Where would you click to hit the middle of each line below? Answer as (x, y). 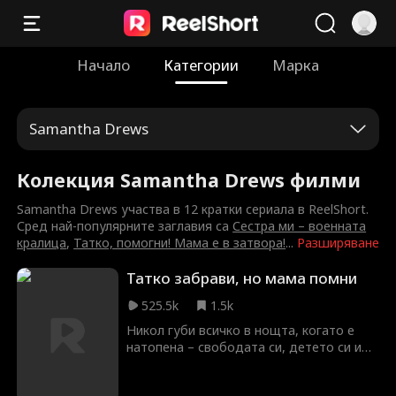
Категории (201, 65)
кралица (42, 243)
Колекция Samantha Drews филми (189, 179)
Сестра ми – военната (300, 226)
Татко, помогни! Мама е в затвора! (180, 243)
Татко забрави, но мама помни (242, 278)
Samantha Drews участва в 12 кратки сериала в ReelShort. (193, 209)
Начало (103, 65)
